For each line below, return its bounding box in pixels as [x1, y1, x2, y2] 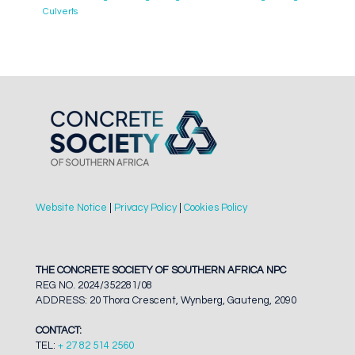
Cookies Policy [184, 201, 247, 213]
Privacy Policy [114, 201, 177, 213]
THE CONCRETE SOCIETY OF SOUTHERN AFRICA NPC [36, 264, 286, 276]
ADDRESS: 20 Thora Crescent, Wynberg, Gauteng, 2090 [36, 294, 296, 306]
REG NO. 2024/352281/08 [36, 279, 152, 291]
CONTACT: [36, 324, 82, 336]
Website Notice [36, 201, 107, 213]
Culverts [42, 6, 78, 16]
